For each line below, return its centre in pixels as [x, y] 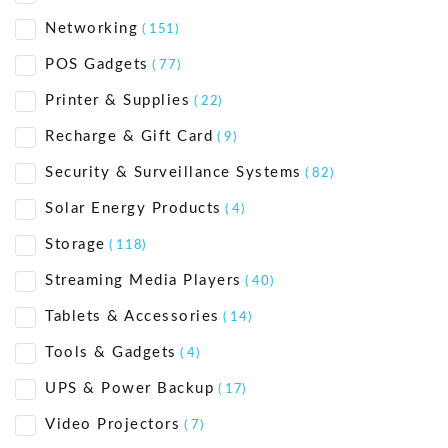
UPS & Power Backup [129, 389]
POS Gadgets [97, 65]
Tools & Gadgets [111, 353]
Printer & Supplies [117, 101]
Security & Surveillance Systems [173, 173]
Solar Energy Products [133, 209]
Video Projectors [112, 425]
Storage [75, 245]
